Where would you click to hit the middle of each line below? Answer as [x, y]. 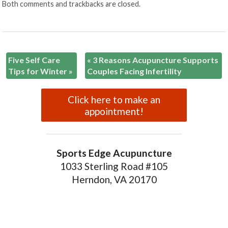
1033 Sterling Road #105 [114, 166]
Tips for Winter [39, 71]
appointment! [114, 111]
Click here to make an [114, 99]
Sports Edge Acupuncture [114, 153]
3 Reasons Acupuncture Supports [155, 60]
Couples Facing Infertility [135, 71]
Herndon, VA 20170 [114, 180]
